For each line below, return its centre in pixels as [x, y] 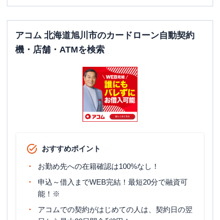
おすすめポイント [71, 149]
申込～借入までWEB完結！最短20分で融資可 [113, 182]
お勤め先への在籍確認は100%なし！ [98, 166]
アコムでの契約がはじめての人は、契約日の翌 [115, 209]
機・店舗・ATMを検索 [60, 50]
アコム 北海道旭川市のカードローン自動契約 [105, 35]
